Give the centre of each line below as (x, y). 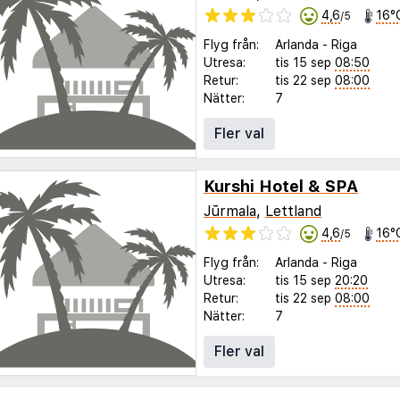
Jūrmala (230, 211)
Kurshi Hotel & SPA (281, 187)
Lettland (293, 211)
